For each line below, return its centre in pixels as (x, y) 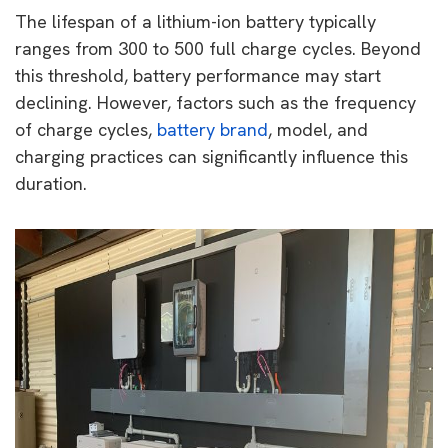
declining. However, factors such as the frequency (215, 102)
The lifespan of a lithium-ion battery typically (195, 21)
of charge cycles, (86, 129)
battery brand (212, 129)
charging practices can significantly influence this (211, 156)
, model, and (318, 129)
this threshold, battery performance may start (198, 75)
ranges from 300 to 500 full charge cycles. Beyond (218, 48)
